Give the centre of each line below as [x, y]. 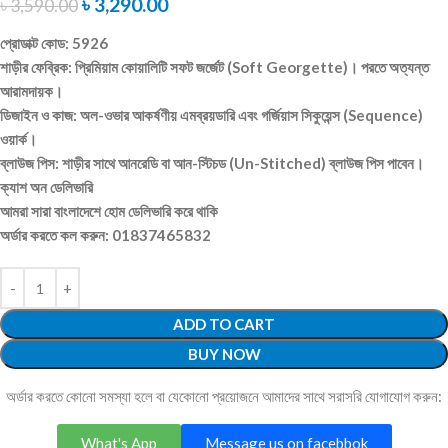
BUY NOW [224, 354]
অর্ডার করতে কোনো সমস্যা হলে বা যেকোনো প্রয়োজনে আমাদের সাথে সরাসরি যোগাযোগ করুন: [224, 396]
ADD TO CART [224, 324]
